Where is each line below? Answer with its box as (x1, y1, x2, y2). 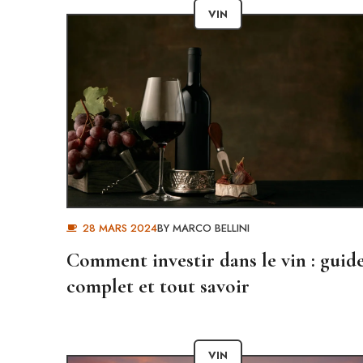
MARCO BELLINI (172, 220, 250, 236)
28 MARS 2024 (82, 220, 157, 236)
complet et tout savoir (66, 274, 250, 298)
